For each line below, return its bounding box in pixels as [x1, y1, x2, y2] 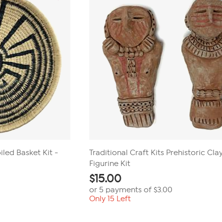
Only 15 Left [89, 194, 131, 203]
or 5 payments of [89, 185, 154, 194]
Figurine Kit [89, 159, 131, 168]
